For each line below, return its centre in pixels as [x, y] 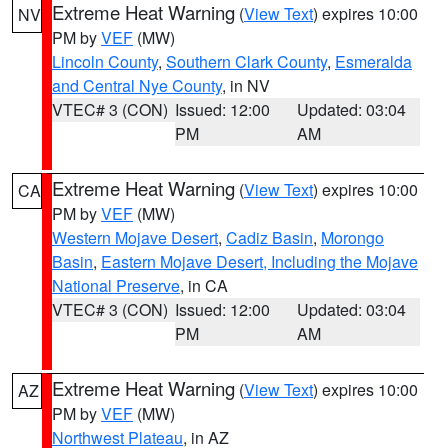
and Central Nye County [137, 85]
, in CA [204, 285]
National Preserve [116, 285]
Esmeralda [373, 61]
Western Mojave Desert [135, 237]
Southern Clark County [246, 61]
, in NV [246, 85]
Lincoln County [105, 61]
